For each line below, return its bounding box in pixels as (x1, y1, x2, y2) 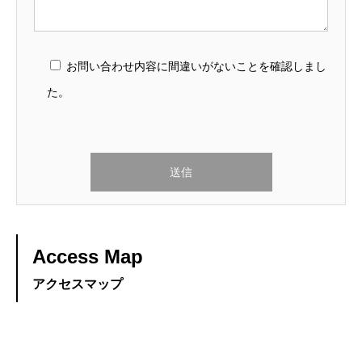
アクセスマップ (32, 277, 123, 292)
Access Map (32, 246, 143, 268)
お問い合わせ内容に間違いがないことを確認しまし (66, 60, 326, 74)
